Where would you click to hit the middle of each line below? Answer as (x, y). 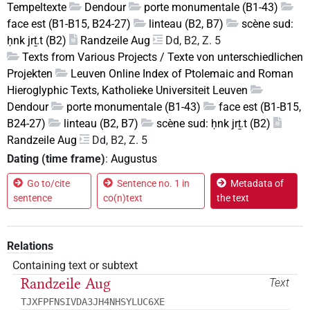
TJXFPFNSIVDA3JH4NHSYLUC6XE (93, 301)
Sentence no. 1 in (153, 183)
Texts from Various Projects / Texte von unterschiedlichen (163, 57)
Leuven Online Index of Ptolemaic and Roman (182, 73)
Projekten (30, 73)
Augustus (134, 158)
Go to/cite (48, 183)
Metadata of (257, 183)
